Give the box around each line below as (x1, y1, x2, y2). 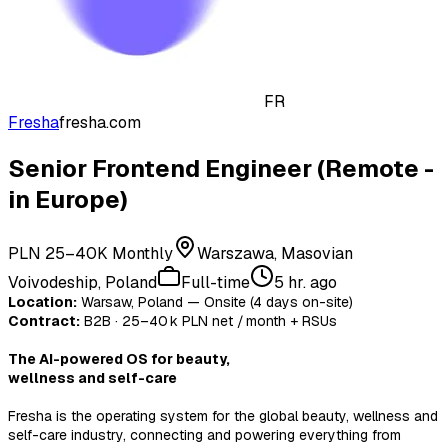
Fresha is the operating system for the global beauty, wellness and (8, 406, 438, 425)
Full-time (181, 271, 250, 293)
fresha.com (59, 112, 141, 133)
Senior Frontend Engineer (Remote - (8, 152, 434, 184)
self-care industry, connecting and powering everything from (8, 425, 401, 444)
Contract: (8, 311, 80, 330)
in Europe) (8, 183, 128, 215)
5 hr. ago (274, 271, 337, 293)
